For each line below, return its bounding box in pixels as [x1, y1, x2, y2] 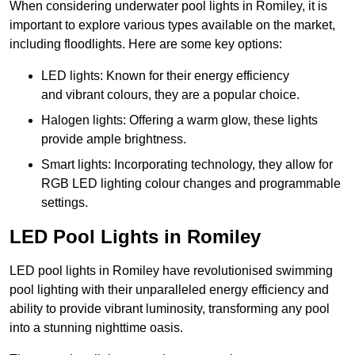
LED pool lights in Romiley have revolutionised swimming [10, 264, 333, 278]
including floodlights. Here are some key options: [10, 37, 282, 52]
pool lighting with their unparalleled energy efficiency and [10, 283, 329, 297]
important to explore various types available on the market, [10, 18, 335, 32]
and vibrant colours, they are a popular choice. [41, 88, 300, 102]
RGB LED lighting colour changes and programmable [41, 177, 341, 191]
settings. [41, 196, 88, 210]
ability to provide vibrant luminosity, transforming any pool [10, 302, 330, 316]
